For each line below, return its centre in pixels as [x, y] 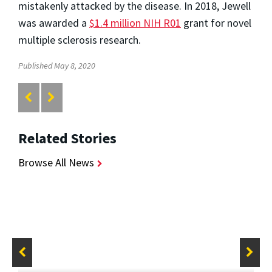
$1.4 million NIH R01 [135, 23]
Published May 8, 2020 [57, 66]
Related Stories [67, 138]
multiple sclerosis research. [81, 40]
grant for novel [216, 23]
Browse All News [56, 162]
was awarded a [54, 23]
